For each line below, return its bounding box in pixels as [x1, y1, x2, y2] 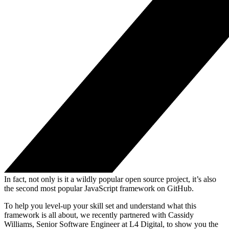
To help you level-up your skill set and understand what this [4, 201, 196, 210]
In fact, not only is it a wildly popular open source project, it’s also [4, 174, 216, 184]
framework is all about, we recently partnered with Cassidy [4, 210, 194, 219]
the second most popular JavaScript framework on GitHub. [4, 184, 194, 193]
